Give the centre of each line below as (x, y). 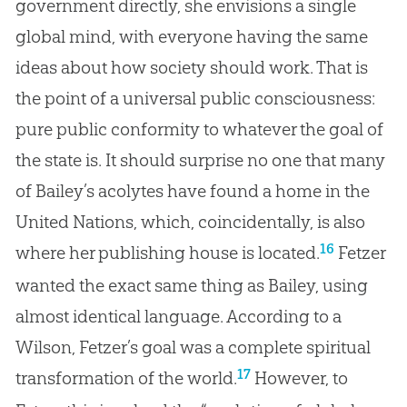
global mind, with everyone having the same (191, 36)
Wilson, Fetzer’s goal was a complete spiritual (193, 347)
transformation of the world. (126, 377)
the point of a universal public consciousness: (195, 98)
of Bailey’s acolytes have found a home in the (192, 190)
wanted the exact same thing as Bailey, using (191, 285)
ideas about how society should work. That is (191, 67)
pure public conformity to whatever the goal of (199, 129)
